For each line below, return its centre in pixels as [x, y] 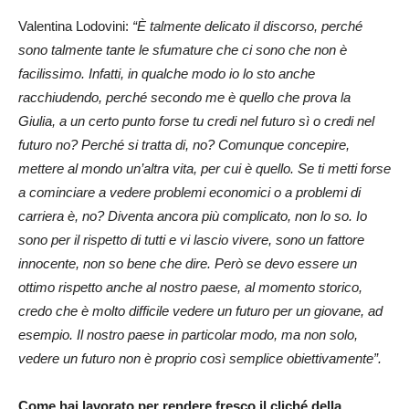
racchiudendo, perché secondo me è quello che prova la [184, 97]
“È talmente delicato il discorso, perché [247, 26]
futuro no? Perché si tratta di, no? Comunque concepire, [184, 144]
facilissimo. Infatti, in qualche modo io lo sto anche [167, 73]
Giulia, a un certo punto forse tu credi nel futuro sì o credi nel [196, 121]
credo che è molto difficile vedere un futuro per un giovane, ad [200, 310]
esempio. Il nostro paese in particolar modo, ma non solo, [188, 334]
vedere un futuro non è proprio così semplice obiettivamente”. [200, 358]
